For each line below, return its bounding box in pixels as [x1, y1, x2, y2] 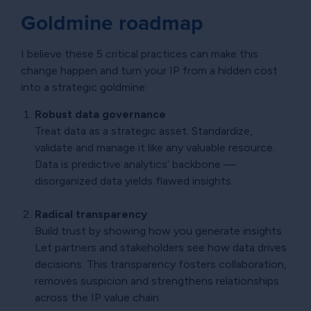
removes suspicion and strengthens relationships [35, 274, 279, 287]
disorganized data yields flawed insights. [35, 174, 233, 187]
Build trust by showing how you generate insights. [35, 224, 284, 237]
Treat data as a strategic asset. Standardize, [35, 124, 253, 137]
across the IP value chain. [35, 290, 161, 304]
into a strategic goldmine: [21, 80, 147, 94]
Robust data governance [35, 107, 166, 121]
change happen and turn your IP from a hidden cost [21, 63, 278, 77]
